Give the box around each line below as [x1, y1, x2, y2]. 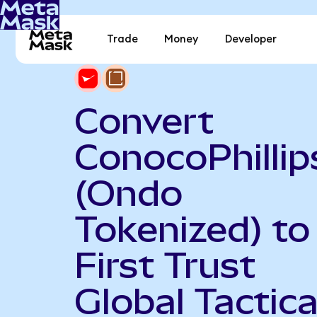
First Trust [74, 244, 255, 286]
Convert [74, 100, 214, 142]
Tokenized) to [74, 208, 310, 250]
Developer [224, 34, 277, 45]
